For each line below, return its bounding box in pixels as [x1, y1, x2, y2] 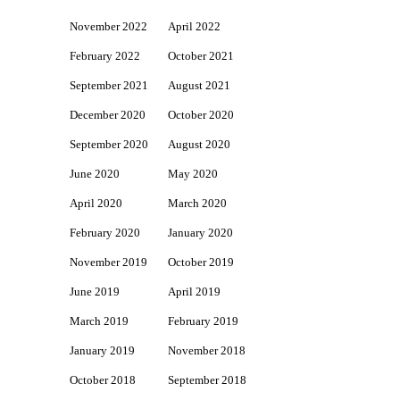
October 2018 [70, 373, 136, 387]
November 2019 [70, 255, 147, 270]
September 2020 [70, 137, 148, 152]
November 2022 [70, 20, 147, 34]
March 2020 [168, 196, 227, 211]
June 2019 [70, 285, 120, 299]
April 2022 [168, 20, 221, 34]
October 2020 [168, 108, 234, 122]
